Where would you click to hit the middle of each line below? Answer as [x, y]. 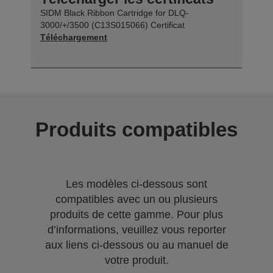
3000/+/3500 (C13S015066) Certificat [112, 25]
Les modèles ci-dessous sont [136, 184]
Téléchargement [74, 37]
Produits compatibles [136, 129]
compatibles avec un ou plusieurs [136, 199]
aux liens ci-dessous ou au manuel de [136, 245]
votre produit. [136, 260]
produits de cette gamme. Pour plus [136, 214]
